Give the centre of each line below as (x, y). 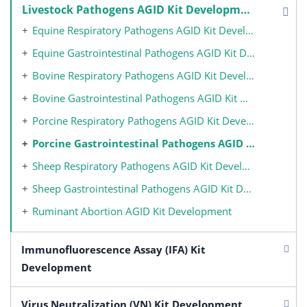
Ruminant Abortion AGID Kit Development (132, 211)
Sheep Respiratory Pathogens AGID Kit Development (137, 166)
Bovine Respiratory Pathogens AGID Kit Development (139, 76)
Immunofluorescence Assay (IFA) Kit (113, 250)
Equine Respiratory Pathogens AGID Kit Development (139, 30)
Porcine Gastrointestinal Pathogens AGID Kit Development (139, 144)
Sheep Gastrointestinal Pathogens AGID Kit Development (138, 189)
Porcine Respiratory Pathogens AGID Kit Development (139, 121)
